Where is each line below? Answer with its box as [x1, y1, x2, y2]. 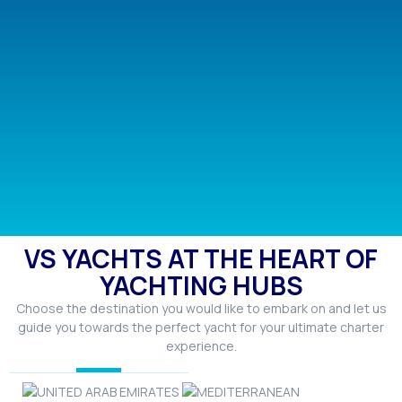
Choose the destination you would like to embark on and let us [15, 299, 387, 317]
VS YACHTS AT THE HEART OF [24, 240, 378, 275]
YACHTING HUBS [99, 267, 303, 302]
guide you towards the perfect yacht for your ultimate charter [18, 318, 384, 336]
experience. [165, 336, 237, 354]
